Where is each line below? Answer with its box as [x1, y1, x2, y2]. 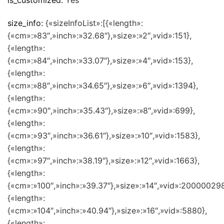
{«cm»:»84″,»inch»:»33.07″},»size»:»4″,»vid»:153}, [7, 55, 193, 65]
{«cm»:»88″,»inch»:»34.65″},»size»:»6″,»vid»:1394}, [7, 80, 198, 90]
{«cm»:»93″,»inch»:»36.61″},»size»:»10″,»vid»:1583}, [7, 130, 200, 140]
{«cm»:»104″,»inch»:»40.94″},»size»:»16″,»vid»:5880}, [7, 205, 207, 215]
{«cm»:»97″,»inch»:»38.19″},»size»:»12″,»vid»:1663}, [7, 155, 199, 165]
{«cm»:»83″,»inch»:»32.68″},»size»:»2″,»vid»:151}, [7, 30, 191, 40]
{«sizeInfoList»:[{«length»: [45, 17, 143, 28]
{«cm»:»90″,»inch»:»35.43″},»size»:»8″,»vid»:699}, [7, 105, 195, 115]
